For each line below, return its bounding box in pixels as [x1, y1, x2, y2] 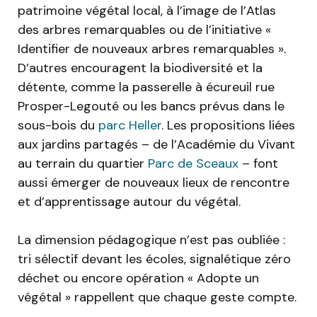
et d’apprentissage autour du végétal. [18, 193, 241, 211]
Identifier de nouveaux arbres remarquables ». [18, 40, 286, 58]
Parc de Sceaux [148, 155, 238, 173]
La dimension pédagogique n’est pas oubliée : [18, 231, 285, 249]
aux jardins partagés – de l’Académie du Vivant [18, 136, 295, 154]
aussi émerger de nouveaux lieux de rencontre [18, 174, 289, 192]
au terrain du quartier [18, 155, 148, 173]
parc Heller [98, 117, 161, 134]
